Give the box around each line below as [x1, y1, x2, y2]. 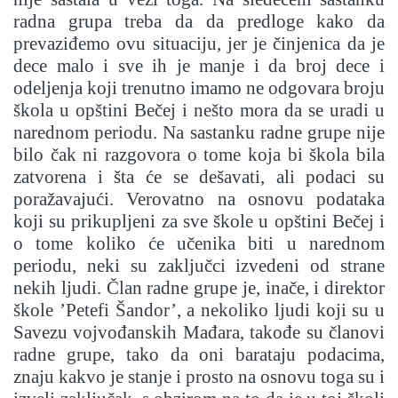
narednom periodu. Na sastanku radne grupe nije [13, 122, 385, 144]
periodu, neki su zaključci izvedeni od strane [13, 255, 385, 277]
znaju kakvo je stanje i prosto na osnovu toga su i [13, 366, 385, 388]
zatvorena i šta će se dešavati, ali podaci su [13, 166, 385, 188]
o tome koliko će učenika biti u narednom [13, 233, 385, 255]
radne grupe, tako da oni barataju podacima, [13, 344, 385, 366]
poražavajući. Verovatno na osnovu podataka [13, 188, 385, 211]
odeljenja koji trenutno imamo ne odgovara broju [13, 77, 385, 99]
